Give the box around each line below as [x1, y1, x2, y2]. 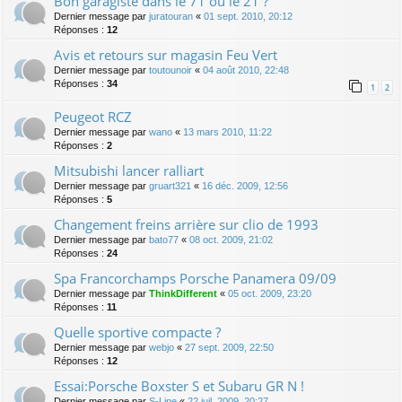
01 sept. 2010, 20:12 [204, 10, 293, 22]
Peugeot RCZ [54, 107, 132, 126]
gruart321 [149, 179, 191, 191]
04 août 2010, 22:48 [203, 64, 289, 75]
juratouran [149, 10, 193, 22]
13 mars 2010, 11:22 [183, 126, 272, 137]
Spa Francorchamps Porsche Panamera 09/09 [54, 268, 336, 287]
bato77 [149, 233, 179, 245]
